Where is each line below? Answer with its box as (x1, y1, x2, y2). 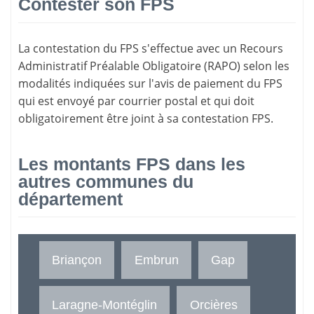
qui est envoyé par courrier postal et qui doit (18, 93, 254, 109)
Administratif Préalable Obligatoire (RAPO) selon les (18, 57, 289, 74)
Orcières (189, 297, 238, 313)
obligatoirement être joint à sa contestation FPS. (18, 110, 273, 126)
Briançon (52, 252, 102, 268)
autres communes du (18, 171, 193, 191)
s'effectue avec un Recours (139, 40, 283, 56)
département (18, 189, 123, 209)
